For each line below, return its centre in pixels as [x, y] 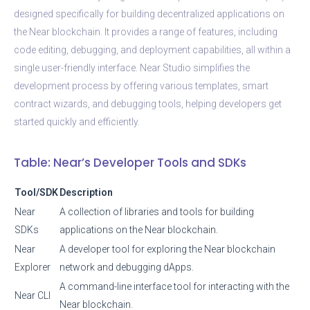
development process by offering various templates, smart [141, 85]
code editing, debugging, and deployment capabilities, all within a [152, 49]
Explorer [33, 267]
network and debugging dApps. [127, 267]
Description [86, 192]
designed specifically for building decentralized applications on [149, 13]
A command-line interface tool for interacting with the [174, 286]
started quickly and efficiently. [77, 121]
